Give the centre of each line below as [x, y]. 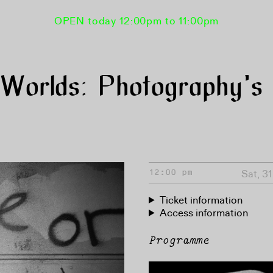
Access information [204, 213]
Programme [179, 241]
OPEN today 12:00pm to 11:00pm [136, 21]
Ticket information [201, 200]
